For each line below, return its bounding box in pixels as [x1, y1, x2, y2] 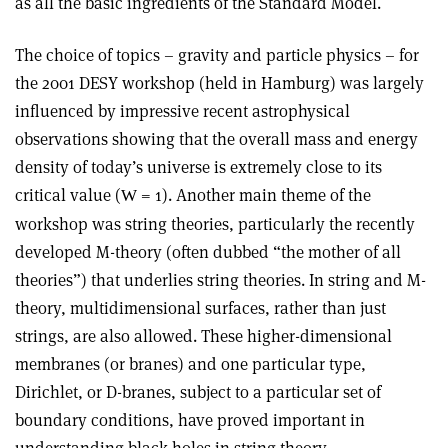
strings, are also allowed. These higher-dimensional [15, 325, 392, 347]
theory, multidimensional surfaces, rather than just [15, 297, 386, 319]
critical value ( [15, 184, 121, 206]
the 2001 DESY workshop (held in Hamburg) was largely [15, 72, 424, 94]
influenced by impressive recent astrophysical [15, 100, 350, 122]
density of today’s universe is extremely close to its [15, 156, 382, 178]
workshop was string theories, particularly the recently [15, 213, 415, 235]
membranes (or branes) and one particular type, [15, 353, 366, 375]
